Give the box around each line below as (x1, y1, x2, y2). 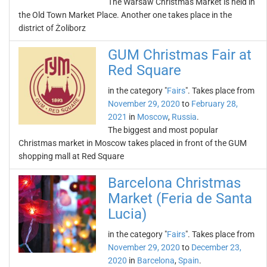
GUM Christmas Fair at (108, 46, 252, 63)
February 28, (191, 99, 238, 108)
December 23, (191, 243, 241, 252)
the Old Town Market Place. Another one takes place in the (18, 10, 232, 20)
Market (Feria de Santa (108, 190, 252, 207)
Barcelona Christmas (108, 175, 241, 191)
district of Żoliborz (18, 23, 86, 33)
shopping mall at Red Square (18, 151, 124, 161)
